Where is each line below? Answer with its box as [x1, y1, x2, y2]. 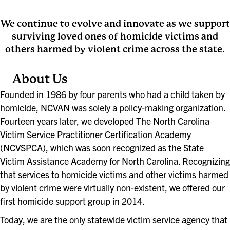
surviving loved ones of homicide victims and [12, 30, 218, 42]
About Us [12, 71, 68, 86]
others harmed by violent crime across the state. [5, 43, 225, 54]
